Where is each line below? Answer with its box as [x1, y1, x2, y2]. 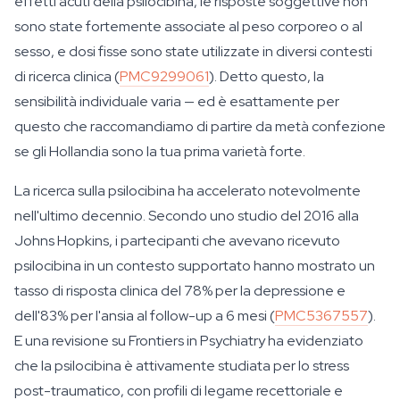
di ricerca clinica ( [14, 67, 120, 86]
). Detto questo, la [209, 67, 324, 86]
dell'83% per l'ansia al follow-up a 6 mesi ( [14, 306, 275, 325]
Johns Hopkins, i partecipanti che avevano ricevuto [14, 231, 340, 250]
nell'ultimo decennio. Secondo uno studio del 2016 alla [14, 206, 359, 225]
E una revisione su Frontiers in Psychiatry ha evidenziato [14, 331, 363, 350]
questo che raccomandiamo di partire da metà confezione [14, 117, 386, 136]
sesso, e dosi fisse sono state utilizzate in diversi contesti [14, 42, 372, 61]
